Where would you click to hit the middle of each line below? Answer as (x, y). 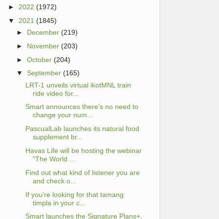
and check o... (54, 181)
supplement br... (57, 137)
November (43, 46)
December (43, 33)
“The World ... (54, 159)
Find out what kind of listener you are (82, 172)
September (44, 73)
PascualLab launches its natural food (82, 129)
